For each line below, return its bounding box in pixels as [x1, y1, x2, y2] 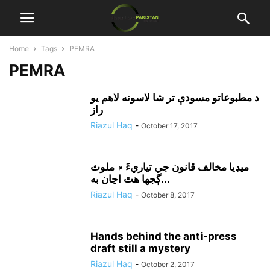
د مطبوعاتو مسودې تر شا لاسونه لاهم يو [90, 92, 259, 104]
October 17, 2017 [141, 121, 198, 130]
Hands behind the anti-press [90, 230, 237, 242]
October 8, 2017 [141, 190, 195, 199]
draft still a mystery [90, 242, 190, 254]
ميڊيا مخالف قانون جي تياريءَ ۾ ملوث [90, 161, 249, 173]
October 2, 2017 [141, 260, 195, 269]
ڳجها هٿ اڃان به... [161, 173, 170, 185]
